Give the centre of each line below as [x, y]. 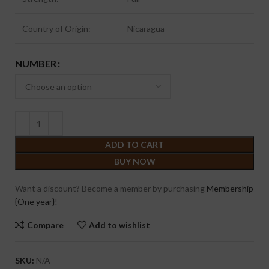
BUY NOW [134, 161]
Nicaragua [146, 29]
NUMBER [36, 64]
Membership [230, 188]
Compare [45, 225]
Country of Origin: [56, 29]
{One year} [35, 201]
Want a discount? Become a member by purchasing [111, 188]
